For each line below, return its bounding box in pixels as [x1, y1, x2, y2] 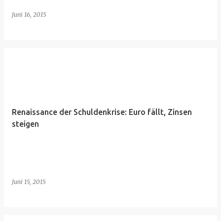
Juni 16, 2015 [12, 11, 46, 18]
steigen [12, 119, 39, 128]
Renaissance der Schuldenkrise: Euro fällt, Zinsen [12, 108, 192, 116]
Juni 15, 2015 [12, 178, 46, 185]
